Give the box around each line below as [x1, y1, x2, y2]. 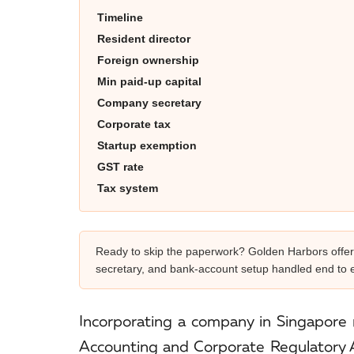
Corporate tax [97, 118, 171, 131]
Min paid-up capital [97, 75, 201, 88]
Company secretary [97, 96, 201, 110]
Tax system [97, 182, 158, 195]
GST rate [97, 160, 144, 174]
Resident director [97, 32, 190, 46]
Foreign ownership [97, 54, 199, 67]
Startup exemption [97, 139, 197, 153]
